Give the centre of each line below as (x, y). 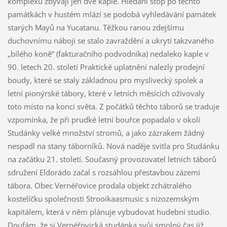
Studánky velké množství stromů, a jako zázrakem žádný (106, 133)
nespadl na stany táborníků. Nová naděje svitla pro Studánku (113, 146)
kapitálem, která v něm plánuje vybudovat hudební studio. (109, 212)
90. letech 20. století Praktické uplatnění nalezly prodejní (106, 67)
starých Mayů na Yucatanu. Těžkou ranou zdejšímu (96, 28)
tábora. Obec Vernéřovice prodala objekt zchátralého (99, 186)
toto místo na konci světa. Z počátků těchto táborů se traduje (113, 107)
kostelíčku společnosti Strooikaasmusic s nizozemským (103, 199)
